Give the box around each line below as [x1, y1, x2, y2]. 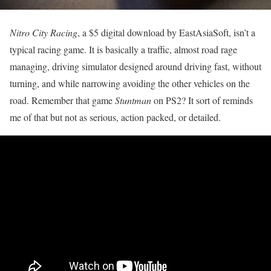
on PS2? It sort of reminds [151, 94, 253, 107]
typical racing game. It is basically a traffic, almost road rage [10, 43, 237, 56]
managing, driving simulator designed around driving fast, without [10, 60, 261, 73]
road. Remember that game [10, 94, 115, 107]
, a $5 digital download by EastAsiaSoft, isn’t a [77, 26, 255, 39]
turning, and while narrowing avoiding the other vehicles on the [10, 77, 250, 90]
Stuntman [115, 94, 151, 107]
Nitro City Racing [10, 26, 77, 39]
